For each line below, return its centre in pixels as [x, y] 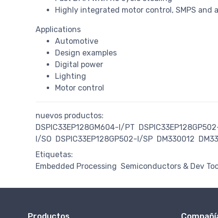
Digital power [79, 65]
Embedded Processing [76, 166]
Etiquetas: [54, 155]
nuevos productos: [70, 116]
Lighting [71, 76]
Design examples [86, 53]
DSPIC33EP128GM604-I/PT [85, 127]
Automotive [77, 41]
